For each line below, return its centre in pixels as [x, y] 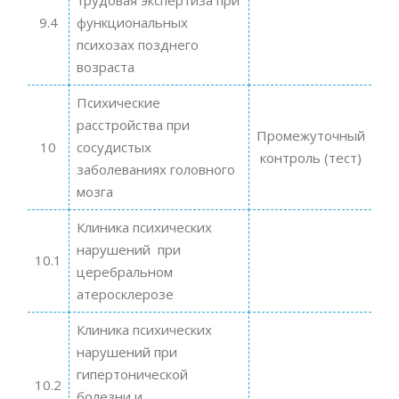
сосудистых [114, 147]
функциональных [132, 22]
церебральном [124, 271]
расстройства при [133, 124]
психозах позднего [137, 44]
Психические [118, 102]
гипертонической [132, 374]
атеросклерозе [125, 293]
